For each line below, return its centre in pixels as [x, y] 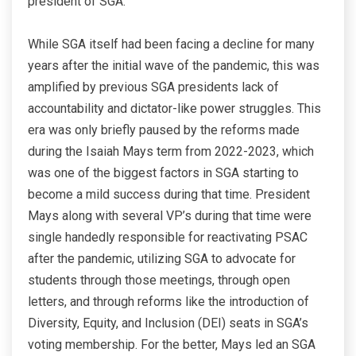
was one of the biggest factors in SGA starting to [163, 173]
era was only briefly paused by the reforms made [164, 130]
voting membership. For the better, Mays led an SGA [172, 345]
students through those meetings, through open [159, 281]
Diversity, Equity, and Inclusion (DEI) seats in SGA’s [168, 323]
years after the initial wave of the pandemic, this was [174, 66]
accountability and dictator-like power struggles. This [174, 109]
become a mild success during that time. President [169, 195]
